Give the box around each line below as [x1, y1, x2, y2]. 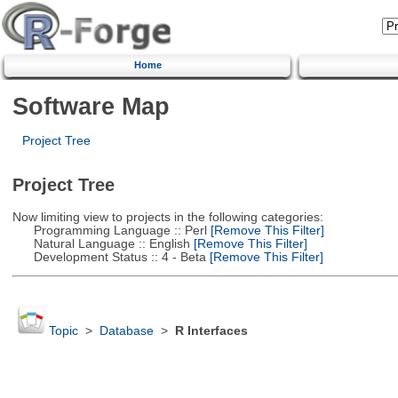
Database [99, 324, 154, 338]
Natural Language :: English [12, 236, 190, 251]
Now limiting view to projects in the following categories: [12, 210, 323, 224]
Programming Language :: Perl [12, 223, 207, 237]
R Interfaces [174, 324, 248, 338]
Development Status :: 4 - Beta [12, 250, 206, 264]
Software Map [12, 92, 170, 120]
